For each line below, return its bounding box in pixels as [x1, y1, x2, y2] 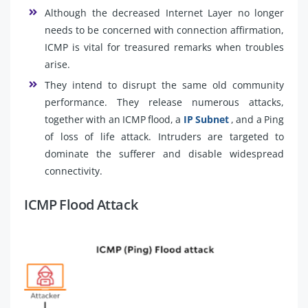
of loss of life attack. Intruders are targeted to [45, 129, 284, 143]
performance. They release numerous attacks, [45, 95, 284, 109]
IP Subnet [183, 112, 232, 126]
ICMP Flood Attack [24, 195, 138, 214]
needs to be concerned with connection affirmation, [45, 23, 284, 36]
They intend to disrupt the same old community [45, 78, 284, 91]
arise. [45, 57, 70, 71]
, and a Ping [231, 112, 285, 126]
